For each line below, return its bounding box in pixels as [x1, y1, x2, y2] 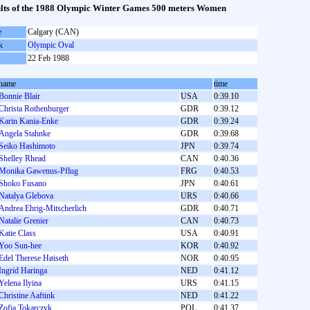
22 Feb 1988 [28, 53, 69, 63]
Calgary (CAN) [28, 27, 79, 37]
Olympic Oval [28, 40, 74, 50]
